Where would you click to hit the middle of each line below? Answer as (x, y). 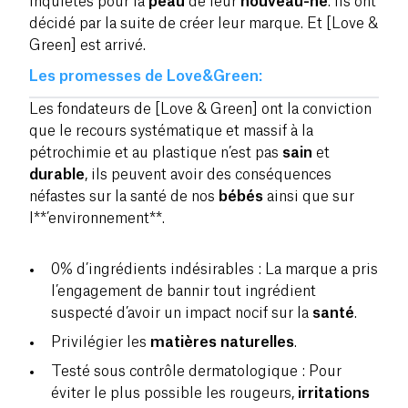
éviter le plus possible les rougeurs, (174, 393)
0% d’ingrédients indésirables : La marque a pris (214, 269)
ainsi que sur (309, 196)
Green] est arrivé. (87, 45)
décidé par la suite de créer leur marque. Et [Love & (204, 23)
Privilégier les (101, 342)
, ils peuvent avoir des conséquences (208, 174)
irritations (334, 393)
